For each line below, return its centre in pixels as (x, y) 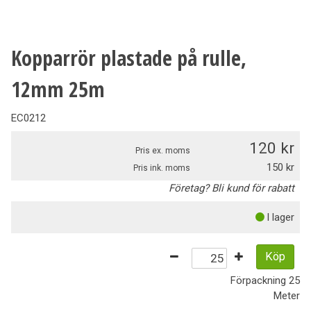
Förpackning (260, 280)
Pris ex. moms (163, 151)
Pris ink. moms (162, 168)
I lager (280, 218)
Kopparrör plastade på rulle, (129, 58)
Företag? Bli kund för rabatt (232, 188)
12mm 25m (58, 90)
